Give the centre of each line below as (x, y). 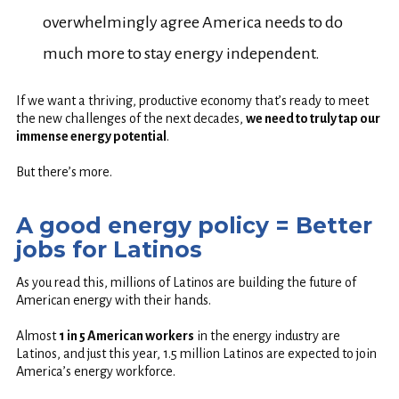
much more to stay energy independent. (181, 53)
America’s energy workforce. (95, 371)
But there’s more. (64, 171)
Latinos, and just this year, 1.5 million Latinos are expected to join (196, 353)
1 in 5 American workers (126, 335)
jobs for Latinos (109, 250)
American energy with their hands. (113, 300)
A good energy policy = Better (194, 226)
